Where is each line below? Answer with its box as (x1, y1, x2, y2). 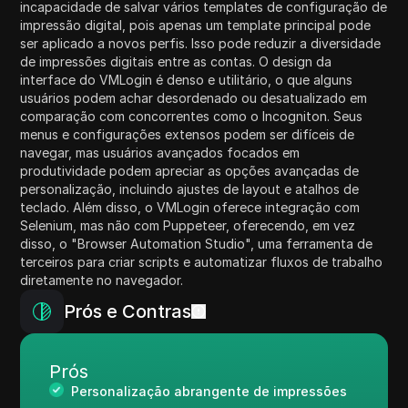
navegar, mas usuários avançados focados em (20, 144, 301, 160)
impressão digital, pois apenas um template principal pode (20, 16, 372, 33)
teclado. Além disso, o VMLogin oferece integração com (20, 199, 361, 215)
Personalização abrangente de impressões (71, 382, 348, 399)
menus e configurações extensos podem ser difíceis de (20, 126, 355, 142)
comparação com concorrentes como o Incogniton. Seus (20, 107, 363, 124)
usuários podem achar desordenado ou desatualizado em (20, 89, 368, 106)
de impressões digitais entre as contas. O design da (20, 53, 332, 69)
